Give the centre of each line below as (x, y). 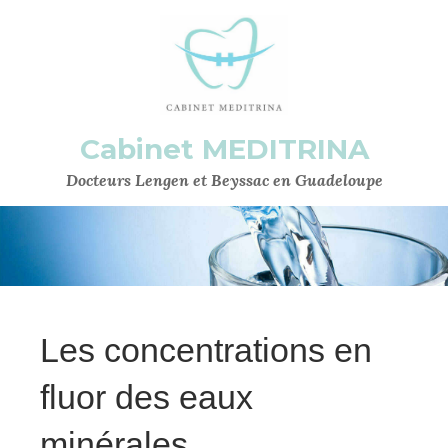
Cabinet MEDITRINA (224, 149)
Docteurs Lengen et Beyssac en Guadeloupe (224, 180)
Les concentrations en (206, 350)
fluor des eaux (146, 397)
